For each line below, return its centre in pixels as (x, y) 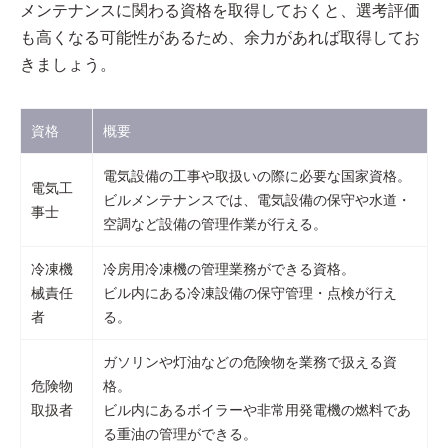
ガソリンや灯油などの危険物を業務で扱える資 (250, 362)
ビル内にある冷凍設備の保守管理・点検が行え (250, 293)
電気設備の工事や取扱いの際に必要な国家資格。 (257, 176)
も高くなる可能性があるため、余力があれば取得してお (220, 37)
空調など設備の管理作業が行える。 (215, 224)
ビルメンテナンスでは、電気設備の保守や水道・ (257, 200)
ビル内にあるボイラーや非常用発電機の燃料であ (257, 410)
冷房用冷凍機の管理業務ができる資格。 (229, 269)
